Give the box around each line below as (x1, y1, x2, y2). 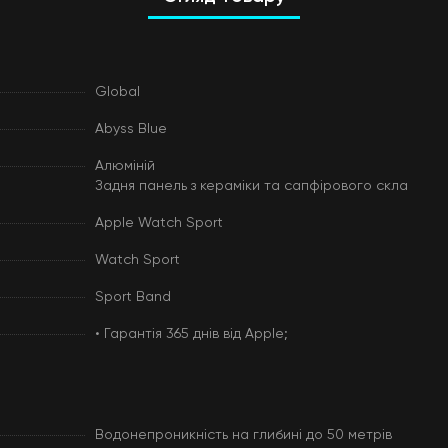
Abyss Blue (94, 122, 167, 136)
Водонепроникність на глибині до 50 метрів (94, 428, 392, 442)
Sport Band (94, 290, 171, 304)
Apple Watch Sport (94, 216, 223, 230)
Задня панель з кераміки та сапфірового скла (94, 179, 408, 193)
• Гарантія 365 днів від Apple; (94, 327, 288, 341)
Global (94, 85, 140, 99)
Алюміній (94, 159, 155, 173)
